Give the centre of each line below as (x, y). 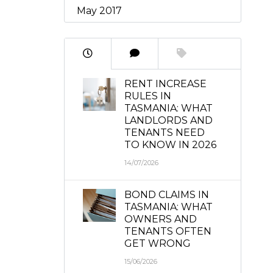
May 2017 (99, 11)
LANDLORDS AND (169, 120)
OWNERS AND (161, 219)
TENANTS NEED (165, 133)
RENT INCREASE (166, 84)
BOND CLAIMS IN (167, 195)
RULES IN (148, 96)
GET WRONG (158, 243)
